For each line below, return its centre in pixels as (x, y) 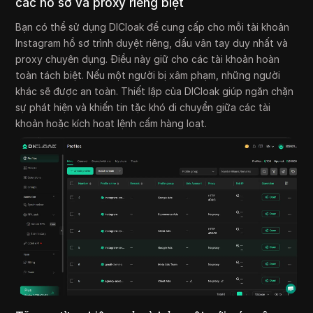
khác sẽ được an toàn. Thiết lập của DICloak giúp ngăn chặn (155, 92)
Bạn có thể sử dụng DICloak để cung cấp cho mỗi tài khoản (153, 27)
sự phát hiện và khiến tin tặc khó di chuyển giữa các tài (143, 108)
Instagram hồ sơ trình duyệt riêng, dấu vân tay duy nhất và (152, 43)
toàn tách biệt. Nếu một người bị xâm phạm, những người (148, 75)
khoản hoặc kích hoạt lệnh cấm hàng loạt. (111, 124)
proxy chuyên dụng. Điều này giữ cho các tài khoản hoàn (148, 59)
